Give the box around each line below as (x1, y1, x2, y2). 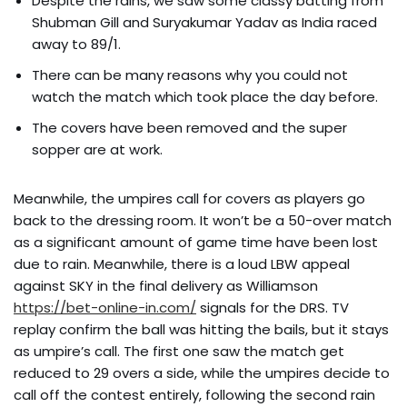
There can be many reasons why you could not (32, 65, 348, 84)
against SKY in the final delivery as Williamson (14, 275, 318, 295)
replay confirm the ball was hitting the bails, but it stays (14, 319, 389, 339)
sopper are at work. (32, 139, 163, 159)
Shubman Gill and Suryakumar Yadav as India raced (32, 12, 377, 32)
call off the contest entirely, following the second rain (14, 384, 375, 404)
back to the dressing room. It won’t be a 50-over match (14, 210, 392, 230)
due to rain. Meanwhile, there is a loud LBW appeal (14, 253, 350, 273)
